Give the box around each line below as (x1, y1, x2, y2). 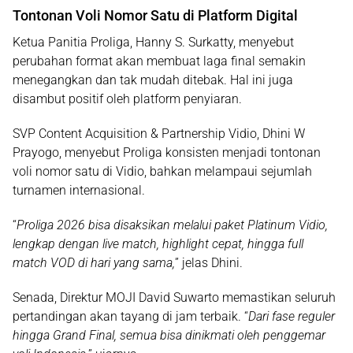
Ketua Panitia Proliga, (13, 35, 136, 50)
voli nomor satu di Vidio (13, 164, 144, 179)
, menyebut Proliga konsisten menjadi (59, 145, 270, 160)
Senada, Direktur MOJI (13, 290, 139, 305)
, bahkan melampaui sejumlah (144, 164, 312, 179)
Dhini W (262, 126, 305, 141)
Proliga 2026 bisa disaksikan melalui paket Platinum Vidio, (17, 217, 328, 232)
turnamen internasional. (13, 183, 145, 198)
